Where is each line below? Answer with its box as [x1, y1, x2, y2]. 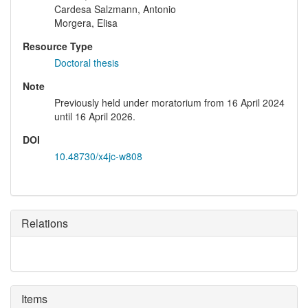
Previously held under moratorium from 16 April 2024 [54, 96, 285, 110]
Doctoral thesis [54, 56, 119, 70]
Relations [21, 215, 68, 232]
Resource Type [23, 39, 93, 54]
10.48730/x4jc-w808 [54, 149, 142, 164]
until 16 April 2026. [54, 109, 135, 124]
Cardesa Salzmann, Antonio [54, 2, 176, 16]
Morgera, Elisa [54, 16, 118, 30]
